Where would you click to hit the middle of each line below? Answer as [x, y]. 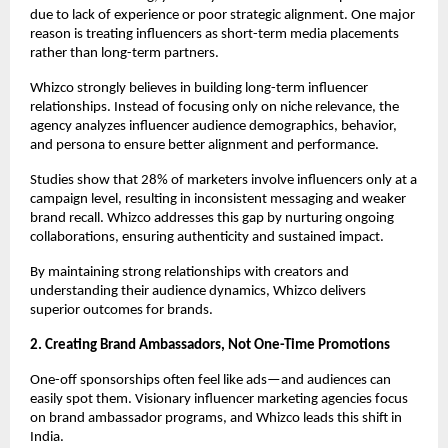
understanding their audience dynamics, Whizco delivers [198, 291]
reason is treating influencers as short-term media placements [214, 34]
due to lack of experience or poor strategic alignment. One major [222, 15]
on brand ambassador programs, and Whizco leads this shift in [216, 418]
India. [47, 437]
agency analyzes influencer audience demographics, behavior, [213, 126]
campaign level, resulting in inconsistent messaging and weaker [218, 199]
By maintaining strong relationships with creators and [189, 272]
